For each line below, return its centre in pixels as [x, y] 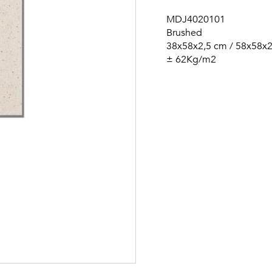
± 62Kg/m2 [191, 59]
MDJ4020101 [196, 19]
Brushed [184, 33]
